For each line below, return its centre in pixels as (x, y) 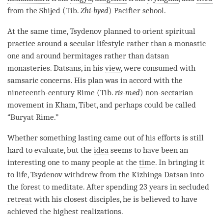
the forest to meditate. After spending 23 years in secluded (108, 187)
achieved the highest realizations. (66, 211)
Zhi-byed (95, 10)
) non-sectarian (166, 92)
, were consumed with (158, 68)
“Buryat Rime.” (34, 117)
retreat (20, 199)
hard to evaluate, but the (51, 150)
